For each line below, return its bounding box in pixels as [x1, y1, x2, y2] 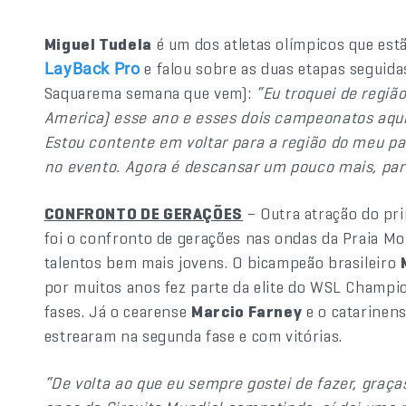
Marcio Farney [191, 301, 303, 322]
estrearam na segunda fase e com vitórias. [43, 325, 343, 346]
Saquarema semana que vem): [43, 82, 256, 103]
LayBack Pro [43, 59, 140, 78]
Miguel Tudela [43, 34, 152, 54]
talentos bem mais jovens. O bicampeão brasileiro [43, 252, 401, 273]
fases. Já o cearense [43, 301, 192, 322]
